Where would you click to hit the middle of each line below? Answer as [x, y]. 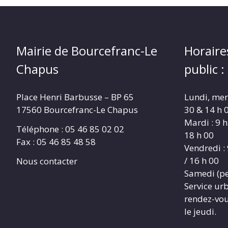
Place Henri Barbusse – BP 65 [75, 97]
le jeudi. [200, 212]
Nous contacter [47, 161]
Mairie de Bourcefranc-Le [87, 51]
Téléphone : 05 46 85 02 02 [70, 129]
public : [204, 69]
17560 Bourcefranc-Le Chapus [77, 110]
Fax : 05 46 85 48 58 [56, 142]
